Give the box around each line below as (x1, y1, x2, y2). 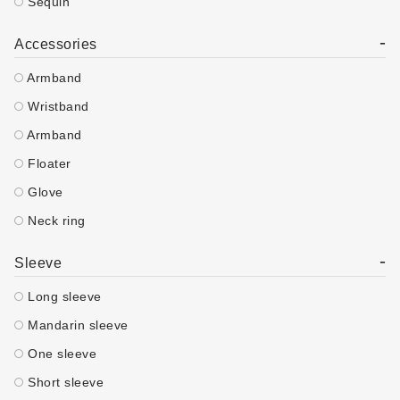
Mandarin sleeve (23, 318, 129, 332)
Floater (23, 156, 71, 171)
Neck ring (23, 213, 86, 228)
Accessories (14, 37, 97, 52)
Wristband (23, 99, 89, 113)
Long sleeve (23, 289, 102, 304)
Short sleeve (23, 375, 104, 389)
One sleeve (23, 346, 96, 361)
